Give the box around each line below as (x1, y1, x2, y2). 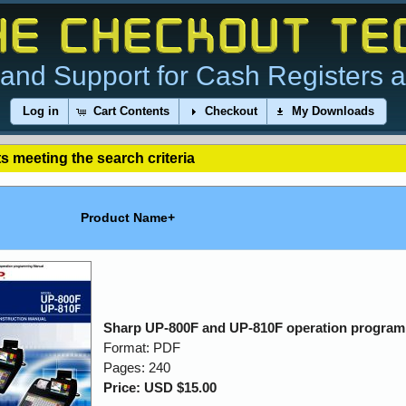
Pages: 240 (103, 360, 170, 375)
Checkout (204, 104, 257, 119)
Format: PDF (103, 340, 180, 355)
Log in (22, 104, 59, 119)
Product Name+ (81, 210, 175, 225)
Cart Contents (93, 104, 170, 119)
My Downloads (292, 104, 375, 119)
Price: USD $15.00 (103, 380, 217, 395)
